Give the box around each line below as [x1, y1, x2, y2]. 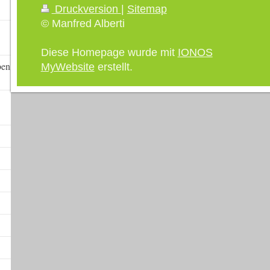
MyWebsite [40, 61, 95, 73]
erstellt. [94, 61, 133, 73]
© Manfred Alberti [40, 17, 125, 30]
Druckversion [51, 3, 121, 15]
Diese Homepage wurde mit [40, 46, 178, 58]
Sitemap [127, 3, 167, 15]
